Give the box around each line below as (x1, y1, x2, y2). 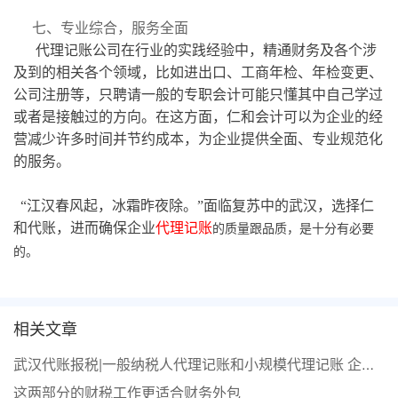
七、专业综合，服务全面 (32, 20, 188, 36)
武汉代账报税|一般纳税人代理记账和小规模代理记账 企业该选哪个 (362, 355, 374, 373)
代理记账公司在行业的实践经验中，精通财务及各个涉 (36, 43, 377, 58)
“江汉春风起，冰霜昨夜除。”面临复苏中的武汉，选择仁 (13, 198, 374, 213)
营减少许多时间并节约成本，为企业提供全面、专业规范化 (13, 131, 383, 147)
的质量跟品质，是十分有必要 (212, 222, 374, 235)
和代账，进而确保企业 (13, 220, 155, 235)
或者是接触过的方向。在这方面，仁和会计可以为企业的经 (13, 109, 383, 124)
